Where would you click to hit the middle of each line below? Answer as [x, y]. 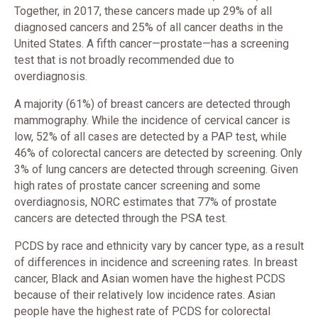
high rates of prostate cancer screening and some [137, 186]
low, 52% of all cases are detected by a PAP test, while [150, 137]
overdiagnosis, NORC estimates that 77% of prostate [146, 202]
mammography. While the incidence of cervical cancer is [152, 120]
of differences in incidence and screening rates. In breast [156, 262]
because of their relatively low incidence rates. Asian [145, 295]
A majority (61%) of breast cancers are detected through [152, 104]
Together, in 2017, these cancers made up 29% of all [143, 11]
